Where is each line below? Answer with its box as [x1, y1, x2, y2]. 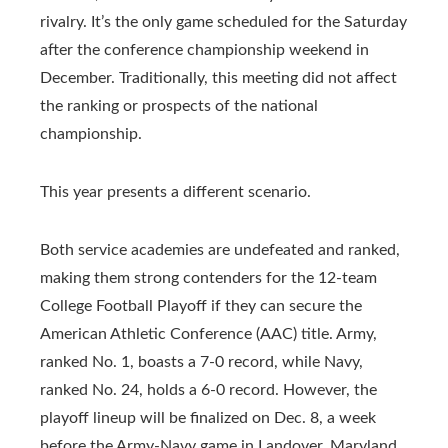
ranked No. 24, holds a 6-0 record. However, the [40, 381, 377, 398]
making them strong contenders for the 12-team [40, 269, 377, 286]
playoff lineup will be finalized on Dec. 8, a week [40, 409, 376, 426]
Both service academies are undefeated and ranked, [40, 241, 400, 258]
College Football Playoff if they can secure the [40, 297, 362, 314]
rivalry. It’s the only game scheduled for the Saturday [40, 13, 407, 30]
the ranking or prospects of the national [40, 97, 318, 114]
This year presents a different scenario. [40, 183, 311, 200]
